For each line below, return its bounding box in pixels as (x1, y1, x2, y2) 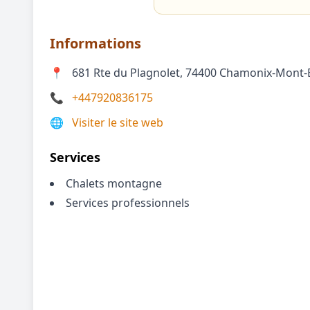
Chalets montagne (66, 176, 162, 191)
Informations (50, 34, 141, 53)
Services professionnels (66, 195, 190, 210)
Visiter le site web (72, 115, 163, 130)
